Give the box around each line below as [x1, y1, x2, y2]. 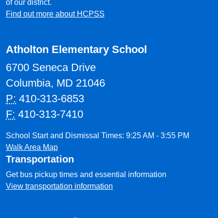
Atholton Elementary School [6, 43, 147, 55]
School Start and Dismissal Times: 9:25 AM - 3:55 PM [6, 131, 189, 140]
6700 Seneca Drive [6, 61, 96, 73]
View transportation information [6, 182, 113, 190]
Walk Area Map [6, 143, 58, 151]
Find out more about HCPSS [6, 10, 105, 18]
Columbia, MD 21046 [6, 77, 105, 89]
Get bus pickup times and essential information [6, 170, 166, 179]
